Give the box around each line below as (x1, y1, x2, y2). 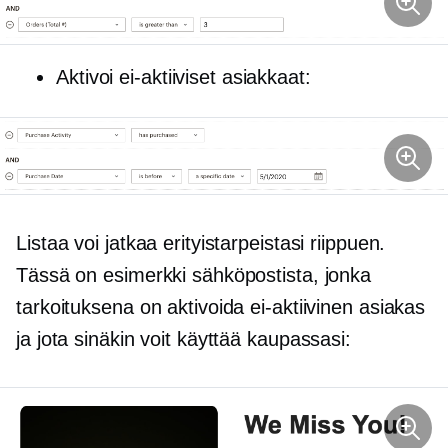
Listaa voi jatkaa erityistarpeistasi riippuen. (16, 232, 386, 255)
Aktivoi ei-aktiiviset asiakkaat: (56, 65, 311, 88)
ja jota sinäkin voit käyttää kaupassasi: (16, 328, 351, 351)
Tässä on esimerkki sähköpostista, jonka (16, 264, 372, 287)
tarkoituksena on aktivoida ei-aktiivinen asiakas (16, 296, 426, 319)
